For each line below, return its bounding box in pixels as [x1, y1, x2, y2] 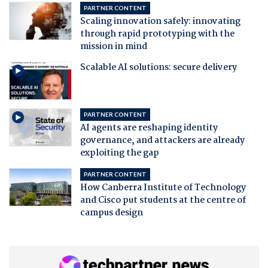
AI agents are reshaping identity [80, 120, 218, 135]
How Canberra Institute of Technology [80, 180, 246, 195]
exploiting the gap [80, 145, 159, 160]
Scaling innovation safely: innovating [80, 14, 240, 29]
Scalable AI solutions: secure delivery [80, 60, 237, 75]
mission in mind [80, 39, 147, 54]
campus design [80, 205, 143, 220]
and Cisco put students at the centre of [80, 193, 246, 208]
